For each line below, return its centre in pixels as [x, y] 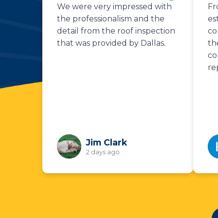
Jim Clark [107, 142]
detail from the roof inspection [116, 31]
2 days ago [103, 152]
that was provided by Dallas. [111, 43]
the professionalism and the [111, 18]
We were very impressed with [114, 6]
